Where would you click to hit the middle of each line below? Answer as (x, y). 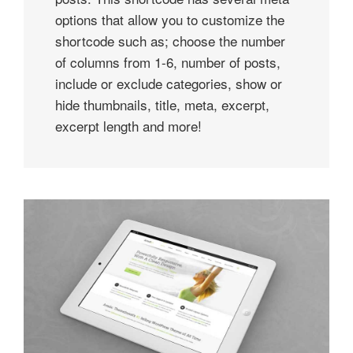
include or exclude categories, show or (169, 83)
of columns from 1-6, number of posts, (168, 62)
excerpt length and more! (128, 126)
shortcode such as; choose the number (170, 41)
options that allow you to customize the (170, 19)
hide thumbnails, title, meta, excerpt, (162, 104)
